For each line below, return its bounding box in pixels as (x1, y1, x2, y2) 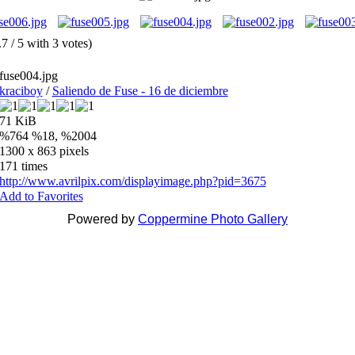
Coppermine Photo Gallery (138, 212, 288, 226)
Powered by (67, 212, 138, 226)
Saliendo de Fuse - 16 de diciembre (52, 84, 228, 97)
